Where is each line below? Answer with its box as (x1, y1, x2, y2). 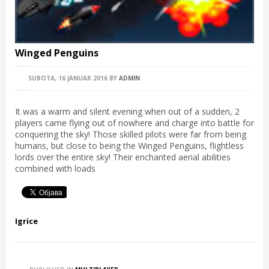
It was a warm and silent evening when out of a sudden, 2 (15, 106, 240, 118)
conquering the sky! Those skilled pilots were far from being (15, 128, 246, 141)
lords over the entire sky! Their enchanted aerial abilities (15, 151, 231, 163)
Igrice (15, 216, 38, 227)
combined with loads (15, 163, 95, 175)
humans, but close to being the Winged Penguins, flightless (15, 140, 244, 152)
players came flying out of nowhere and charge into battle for (15, 117, 254, 129)
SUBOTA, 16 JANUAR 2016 (26, 74, 107, 83)
